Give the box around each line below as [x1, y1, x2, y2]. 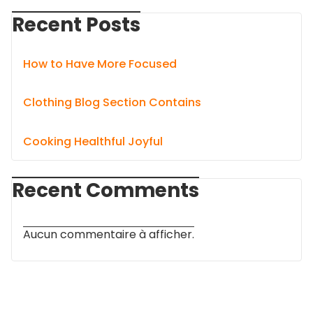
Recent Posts [12, 11, 140, 39]
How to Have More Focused [23, 55, 177, 72]
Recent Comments [12, 176, 199, 204]
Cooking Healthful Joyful [23, 133, 163, 150]
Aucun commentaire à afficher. [23, 226, 194, 242]
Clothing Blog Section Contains [23, 94, 201, 111]
